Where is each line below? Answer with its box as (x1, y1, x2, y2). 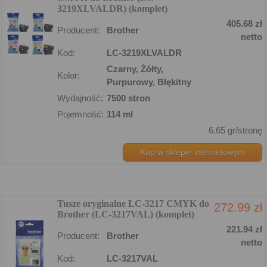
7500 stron (107, 92, 150, 103)
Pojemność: (57, 108, 104, 119)
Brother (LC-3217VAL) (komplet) (57, 209, 194, 219)
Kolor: (57, 70, 80, 80)
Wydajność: (57, 92, 103, 103)
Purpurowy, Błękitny (107, 76, 191, 87)
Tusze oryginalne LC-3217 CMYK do (57, 198, 209, 209)
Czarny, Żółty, (107, 63, 163, 74)
